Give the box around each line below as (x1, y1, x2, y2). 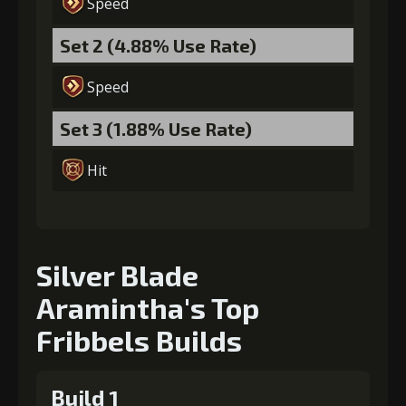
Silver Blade (36, 257, 198, 292)
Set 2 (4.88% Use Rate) (60, 34, 256, 56)
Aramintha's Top (36, 290, 259, 324)
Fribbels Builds (36, 323, 242, 357)
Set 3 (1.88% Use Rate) (60, 118, 252, 140)
